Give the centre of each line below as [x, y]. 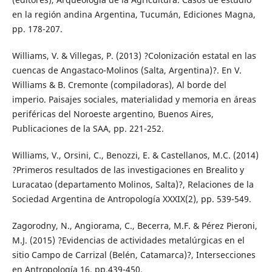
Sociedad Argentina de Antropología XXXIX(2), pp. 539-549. [131, 199]
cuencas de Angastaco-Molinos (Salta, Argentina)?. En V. [127, 70]
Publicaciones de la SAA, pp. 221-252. [88, 128]
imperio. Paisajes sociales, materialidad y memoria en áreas [134, 99]
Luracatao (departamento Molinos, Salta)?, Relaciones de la [133, 184]
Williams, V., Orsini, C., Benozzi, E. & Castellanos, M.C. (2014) [135, 155]
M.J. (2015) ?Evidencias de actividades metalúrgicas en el [128, 240]
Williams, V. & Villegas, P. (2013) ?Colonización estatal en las [134, 55]
